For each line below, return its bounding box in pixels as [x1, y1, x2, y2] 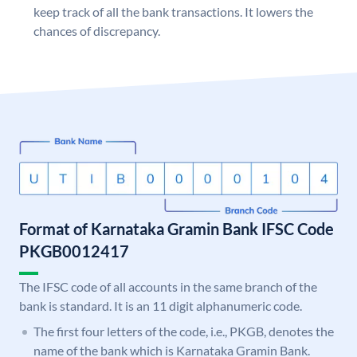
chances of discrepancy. [33, 23, 160, 39]
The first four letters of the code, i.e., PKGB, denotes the [33, 324, 334, 339]
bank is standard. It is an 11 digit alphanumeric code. [19, 298, 302, 314]
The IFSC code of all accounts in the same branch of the [19, 279, 317, 295]
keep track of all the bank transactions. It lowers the [33, 4, 313, 20]
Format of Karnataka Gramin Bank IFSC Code [19, 219, 334, 239]
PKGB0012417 [19, 241, 129, 261]
